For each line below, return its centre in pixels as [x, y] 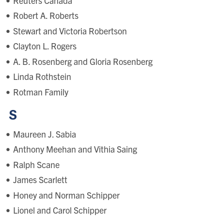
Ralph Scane [36, 164]
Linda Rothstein [42, 77]
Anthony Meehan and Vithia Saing [75, 149]
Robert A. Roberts [46, 15]
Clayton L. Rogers [45, 46]
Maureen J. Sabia [44, 134]
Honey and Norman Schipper [66, 195]
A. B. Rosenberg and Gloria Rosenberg [83, 61]
